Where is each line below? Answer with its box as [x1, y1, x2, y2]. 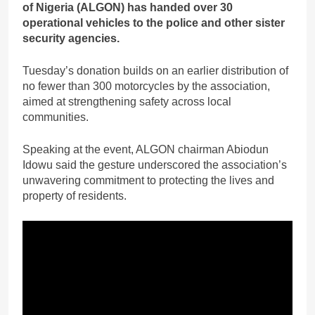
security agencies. [22, 32, 120, 45]
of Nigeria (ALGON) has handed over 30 [22, 1, 233, 14]
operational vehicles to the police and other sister [22, 17, 285, 30]
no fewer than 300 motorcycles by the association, [22, 80, 270, 93]
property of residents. [22, 190, 127, 202]
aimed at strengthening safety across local [22, 96, 231, 108]
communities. [22, 111, 89, 124]
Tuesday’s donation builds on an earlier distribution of [22, 65, 288, 77]
